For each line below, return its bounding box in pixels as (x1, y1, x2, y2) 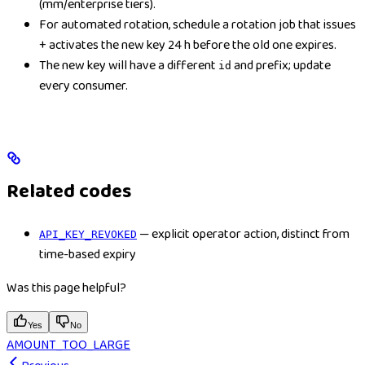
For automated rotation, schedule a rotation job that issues (39, 15, 356, 36)
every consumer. (39, 76, 128, 97)
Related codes (7, 176, 131, 209)
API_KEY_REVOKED (39, 228, 137, 241)
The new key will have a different (39, 55, 218, 77)
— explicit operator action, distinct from (137, 224, 350, 245)
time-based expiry (39, 244, 136, 266)
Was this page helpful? (7, 278, 126, 299)
